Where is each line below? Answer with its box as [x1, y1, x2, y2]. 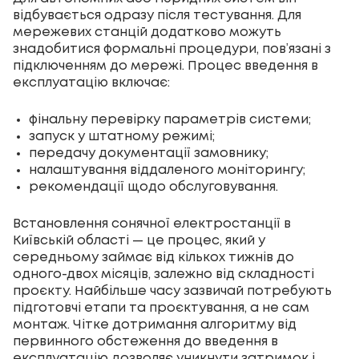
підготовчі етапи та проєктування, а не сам [13, 302, 309, 315]
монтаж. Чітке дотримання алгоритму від [13, 319, 296, 332]
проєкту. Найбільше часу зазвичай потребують [13, 285, 332, 298]
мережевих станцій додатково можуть [13, 26, 281, 39]
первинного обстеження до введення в [13, 336, 278, 349]
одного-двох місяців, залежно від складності [13, 268, 314, 281]
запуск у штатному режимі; [29, 131, 215, 143]
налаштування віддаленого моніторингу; [29, 164, 305, 177]
